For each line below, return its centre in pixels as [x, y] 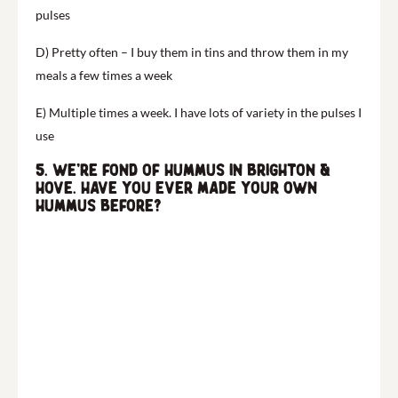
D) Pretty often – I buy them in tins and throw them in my [192, 52]
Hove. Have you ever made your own [176, 188]
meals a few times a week [104, 75]
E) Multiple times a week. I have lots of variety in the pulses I [199, 112]
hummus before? [99, 206]
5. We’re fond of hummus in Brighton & [183, 170]
